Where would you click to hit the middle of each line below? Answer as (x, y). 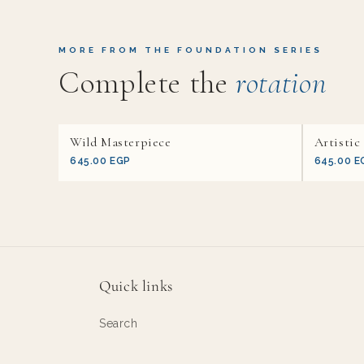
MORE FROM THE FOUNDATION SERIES (191, 50)
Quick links (136, 286)
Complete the (147, 83)
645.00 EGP (100, 161)
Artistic (337, 142)
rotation (281, 83)
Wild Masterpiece (121, 142)
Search (119, 323)
